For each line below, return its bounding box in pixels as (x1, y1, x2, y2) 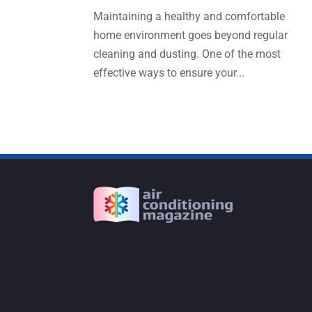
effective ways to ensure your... (93, 66, 245, 80)
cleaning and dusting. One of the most (93, 47, 281, 61)
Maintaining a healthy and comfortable (93, 10, 286, 24)
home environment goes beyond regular (93, 29, 288, 42)
